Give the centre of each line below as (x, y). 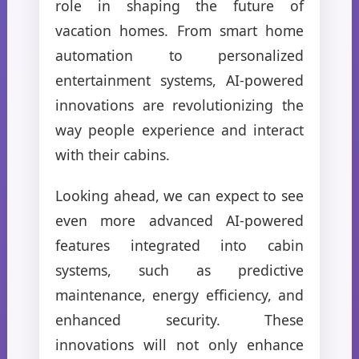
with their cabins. (113, 154)
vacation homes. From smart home (179, 30)
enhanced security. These (179, 319)
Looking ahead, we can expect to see (179, 195)
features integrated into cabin (179, 245)
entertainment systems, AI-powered (179, 80)
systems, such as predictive (179, 270)
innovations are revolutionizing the (179, 105)
